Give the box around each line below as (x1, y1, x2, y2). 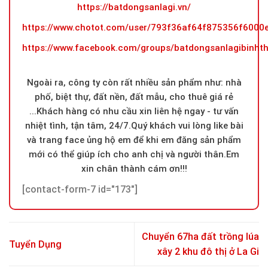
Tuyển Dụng (9, 238, 62, 250)
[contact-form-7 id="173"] (22, 183, 138, 195)
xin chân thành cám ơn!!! (81, 163, 187, 174)
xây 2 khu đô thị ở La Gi (157, 246, 259, 258)
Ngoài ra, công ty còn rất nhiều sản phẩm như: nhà (26, 77, 242, 88)
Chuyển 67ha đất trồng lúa (142, 231, 259, 243)
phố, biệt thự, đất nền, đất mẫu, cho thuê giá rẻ (35, 91, 233, 102)
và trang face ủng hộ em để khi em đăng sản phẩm (27, 134, 241, 145)
